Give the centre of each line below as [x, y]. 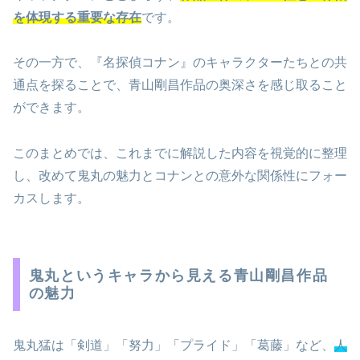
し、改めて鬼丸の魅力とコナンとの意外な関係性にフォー [180, 176]
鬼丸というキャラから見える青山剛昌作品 [178, 276]
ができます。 [51, 108]
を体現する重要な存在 [77, 17]
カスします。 [51, 198]
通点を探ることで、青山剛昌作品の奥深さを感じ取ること [180, 85]
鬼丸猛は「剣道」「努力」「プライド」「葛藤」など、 [174, 345]
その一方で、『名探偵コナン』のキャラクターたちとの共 [180, 63]
